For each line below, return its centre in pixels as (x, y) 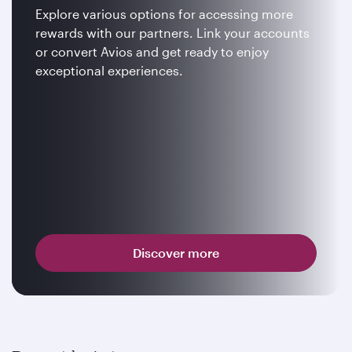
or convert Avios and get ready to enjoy (152, 51)
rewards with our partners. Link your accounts (172, 33)
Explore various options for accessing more (164, 14)
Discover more (176, 253)
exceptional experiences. (109, 70)
